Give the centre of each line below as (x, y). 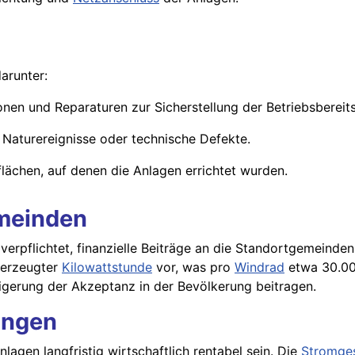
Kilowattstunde (107, 267)
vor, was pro (193, 267)
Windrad (260, 267)
